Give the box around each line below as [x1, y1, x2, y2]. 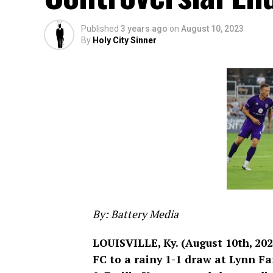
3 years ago [121, 24, 168, 34]
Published [81, 24, 119, 34]
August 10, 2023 [181, 24, 244, 34]
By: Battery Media [93, 207, 179, 222]
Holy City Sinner [93, 35, 157, 46]
